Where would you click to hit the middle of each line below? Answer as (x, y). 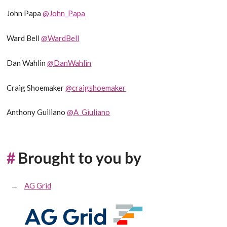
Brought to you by (80, 158)
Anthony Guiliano (37, 112)
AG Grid (37, 186)
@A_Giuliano (89, 112)
